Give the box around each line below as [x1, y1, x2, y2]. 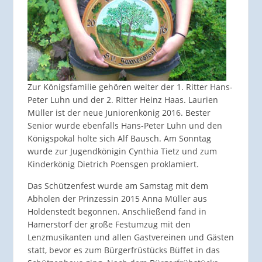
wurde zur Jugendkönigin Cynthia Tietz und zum [27, 146, 217, 157]
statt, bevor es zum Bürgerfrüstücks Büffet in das [27, 244, 220, 256]
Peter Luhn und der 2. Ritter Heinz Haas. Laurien [27, 94, 218, 106]
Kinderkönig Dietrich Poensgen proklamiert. [27, 158, 199, 170]
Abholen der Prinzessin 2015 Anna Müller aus [27, 193, 207, 205]
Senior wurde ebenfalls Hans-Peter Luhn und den [27, 120, 222, 132]
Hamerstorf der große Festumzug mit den [27, 219, 191, 230]
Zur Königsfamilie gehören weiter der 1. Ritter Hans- [27, 81, 233, 93]
